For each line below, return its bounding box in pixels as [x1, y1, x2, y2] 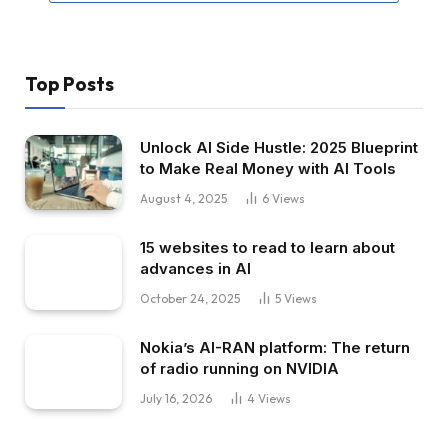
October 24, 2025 [140, 290, 240, 306]
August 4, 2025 [140, 191, 227, 207]
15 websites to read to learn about [140, 237, 395, 257]
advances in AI [140, 258, 251, 278]
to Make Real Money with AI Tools [140, 159, 396, 179]
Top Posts [25, 72, 114, 97]
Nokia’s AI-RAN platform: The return [140, 337, 410, 357]
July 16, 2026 [140, 390, 212, 406]
